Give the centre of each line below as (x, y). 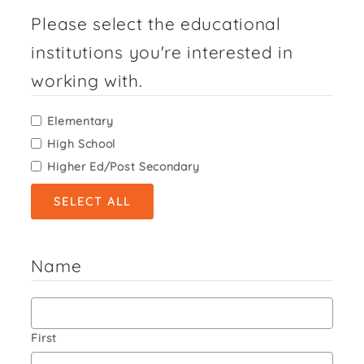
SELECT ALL (93, 201)
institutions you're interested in (162, 52)
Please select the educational (156, 24)
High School (82, 144)
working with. (87, 80)
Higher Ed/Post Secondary (123, 167)
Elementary (80, 121)
